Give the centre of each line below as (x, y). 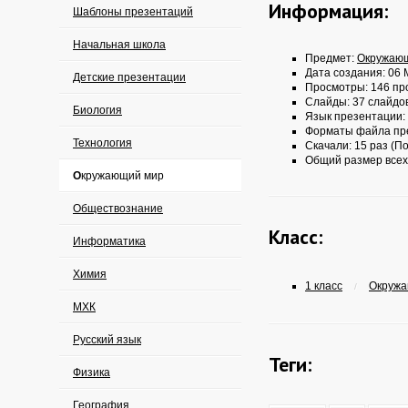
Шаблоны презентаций (133, 12)
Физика (92, 372)
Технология (102, 143)
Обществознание (118, 209)
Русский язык (107, 340)
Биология (97, 110)
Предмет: (331, 58)
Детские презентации (129, 77)
